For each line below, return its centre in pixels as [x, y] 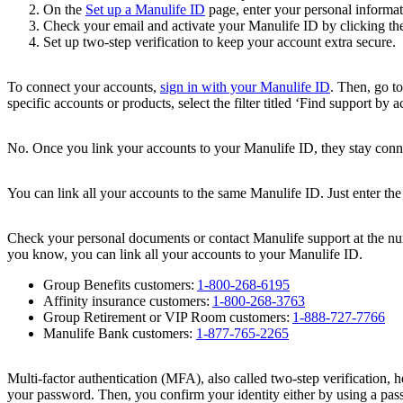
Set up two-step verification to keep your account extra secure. [221, 42]
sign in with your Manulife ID [245, 87]
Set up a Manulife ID [145, 10]
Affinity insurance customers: [128, 301]
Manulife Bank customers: [120, 334]
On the [64, 10]
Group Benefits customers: [120, 285]
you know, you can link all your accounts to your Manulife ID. [185, 255]
